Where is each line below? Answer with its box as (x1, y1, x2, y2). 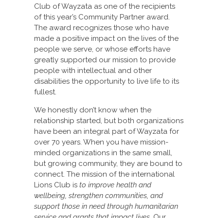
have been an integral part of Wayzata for (34, 127, 179, 136)
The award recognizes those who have (34, 23, 169, 32)
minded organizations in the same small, (34, 148, 172, 157)
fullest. (34, 87, 56, 96)
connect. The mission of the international (34, 169, 175, 179)
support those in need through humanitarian (34, 201, 178, 211)
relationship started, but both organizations (34, 116, 183, 125)
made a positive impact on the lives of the (34, 34, 179, 43)
